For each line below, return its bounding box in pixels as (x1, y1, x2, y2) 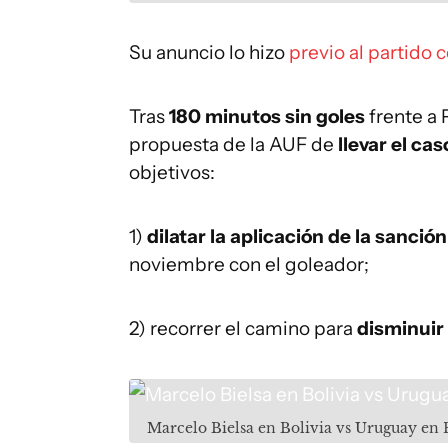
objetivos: (129, 161, 215, 184)
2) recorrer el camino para (129, 317, 357, 340)
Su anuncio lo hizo (129, 41, 289, 64)
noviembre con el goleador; (129, 253, 369, 276)
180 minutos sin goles (169, 105, 369, 128)
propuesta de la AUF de (129, 133, 334, 156)
